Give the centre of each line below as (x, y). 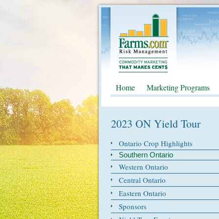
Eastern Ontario (142, 193)
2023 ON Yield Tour (156, 123)
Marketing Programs (178, 87)
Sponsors (133, 206)
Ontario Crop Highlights (156, 143)
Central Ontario (142, 180)
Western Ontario (143, 167)
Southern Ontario (146, 155)
